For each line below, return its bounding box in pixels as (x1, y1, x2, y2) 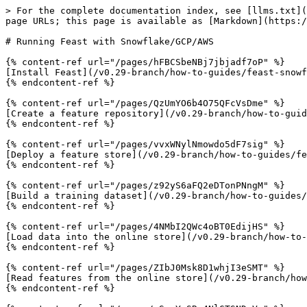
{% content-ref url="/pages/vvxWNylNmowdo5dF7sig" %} (5, 139, 285, 149)
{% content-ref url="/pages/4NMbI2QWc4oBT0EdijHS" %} (5, 221, 285, 232)
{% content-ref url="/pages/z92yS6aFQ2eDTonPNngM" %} (5, 180, 285, 191)
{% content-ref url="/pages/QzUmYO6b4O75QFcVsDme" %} (5, 98, 285, 108)
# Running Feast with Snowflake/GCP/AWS (5, 36, 214, 47)
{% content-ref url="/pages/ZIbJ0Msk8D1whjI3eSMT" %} (5, 262, 285, 273)
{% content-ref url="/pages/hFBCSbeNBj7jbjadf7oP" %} (5, 57, 285, 67)
